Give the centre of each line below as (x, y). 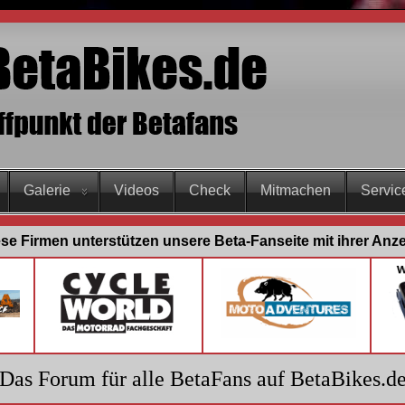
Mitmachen (296, 190)
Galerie (47, 190)
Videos (137, 190)
